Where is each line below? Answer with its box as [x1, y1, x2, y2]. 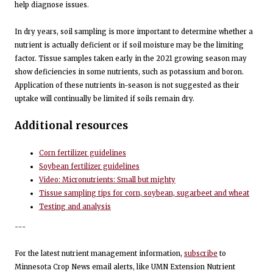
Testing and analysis [39, 202, 111, 211]
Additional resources [15, 119, 128, 133]
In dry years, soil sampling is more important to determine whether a [15, 27, 253, 37]
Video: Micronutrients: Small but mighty [39, 175, 175, 184]
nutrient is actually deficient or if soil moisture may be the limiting [15, 41, 244, 50]
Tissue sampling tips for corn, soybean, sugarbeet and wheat [39, 188, 249, 197]
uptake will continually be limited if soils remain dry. [15, 94, 194, 104]
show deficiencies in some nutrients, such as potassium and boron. [15, 68, 244, 77]
